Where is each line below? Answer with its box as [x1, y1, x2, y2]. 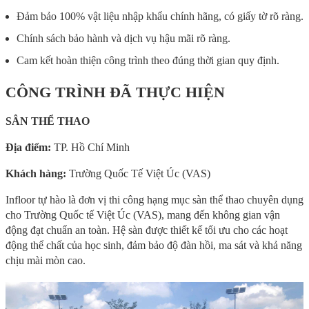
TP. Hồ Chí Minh [54, 141, 130, 154]
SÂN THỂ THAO [6, 115, 90, 128]
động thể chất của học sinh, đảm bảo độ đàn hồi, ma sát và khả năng [6, 239, 302, 252]
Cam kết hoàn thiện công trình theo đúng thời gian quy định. [17, 54, 279, 67]
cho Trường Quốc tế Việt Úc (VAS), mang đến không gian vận [6, 209, 280, 221]
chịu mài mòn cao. [6, 255, 86, 267]
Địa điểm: [6, 141, 54, 154]
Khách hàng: [6, 168, 66, 180]
